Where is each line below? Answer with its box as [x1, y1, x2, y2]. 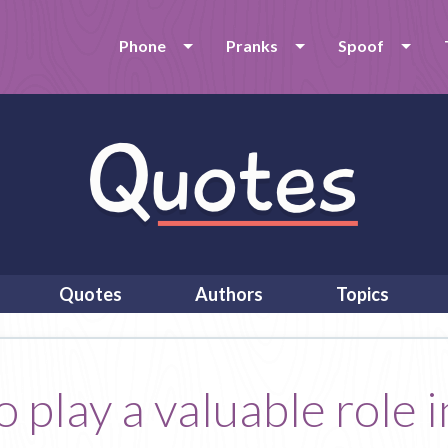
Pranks [226, 36, 278, 55]
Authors [195, 283, 263, 305]
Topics [336, 283, 389, 305]
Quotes [59, 283, 122, 305]
